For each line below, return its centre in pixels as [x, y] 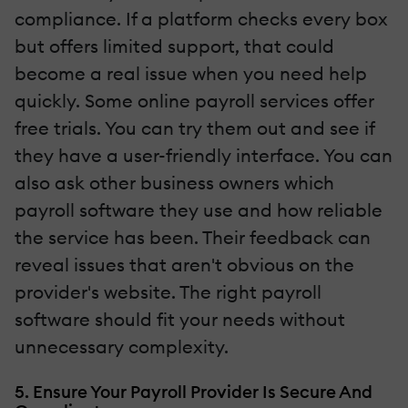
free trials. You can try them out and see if [194, 128]
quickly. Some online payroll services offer [194, 101]
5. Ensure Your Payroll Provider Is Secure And [194, 392]
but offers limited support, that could [174, 46]
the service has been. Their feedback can [193, 238]
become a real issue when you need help [191, 74]
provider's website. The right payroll [168, 292]
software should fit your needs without [180, 320]
